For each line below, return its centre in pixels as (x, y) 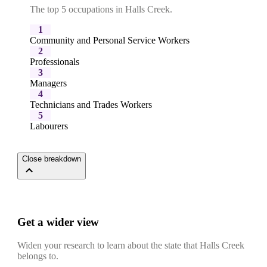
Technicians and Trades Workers (91, 105)
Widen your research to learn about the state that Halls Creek (131, 245)
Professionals (55, 62)
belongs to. (38, 256)
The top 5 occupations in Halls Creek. (101, 10)
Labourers (49, 126)
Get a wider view (58, 222)
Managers (48, 83)
